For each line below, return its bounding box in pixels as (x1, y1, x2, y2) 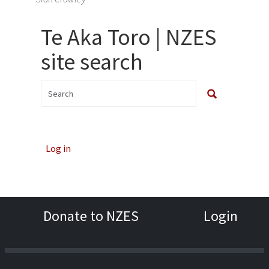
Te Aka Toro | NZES (41, 23, 216, 52)
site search (41, 47, 143, 76)
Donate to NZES (43, 207, 139, 226)
